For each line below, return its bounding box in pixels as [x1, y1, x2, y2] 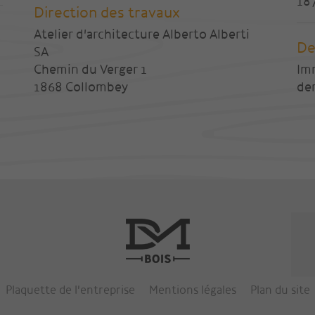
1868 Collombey [34, 78, 128, 96]
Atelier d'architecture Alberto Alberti [34, 25, 250, 44]
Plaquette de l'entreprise [5, 282, 135, 298]
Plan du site [250, 282, 310, 298]
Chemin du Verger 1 [34, 60, 147, 79]
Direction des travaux [34, 2, 180, 23]
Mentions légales [148, 282, 236, 298]
